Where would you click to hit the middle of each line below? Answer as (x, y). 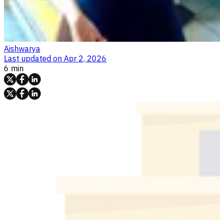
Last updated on (33, 58)
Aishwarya (22, 48)
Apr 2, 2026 (85, 58)
